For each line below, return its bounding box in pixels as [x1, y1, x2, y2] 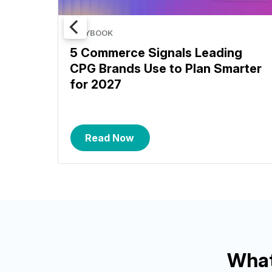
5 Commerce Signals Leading [70, 46, 243, 61]
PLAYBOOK [70, 28, 114, 38]
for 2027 [70, 77, 122, 92]
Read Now [85, 131, 135, 144]
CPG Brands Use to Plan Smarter [70, 61, 262, 76]
